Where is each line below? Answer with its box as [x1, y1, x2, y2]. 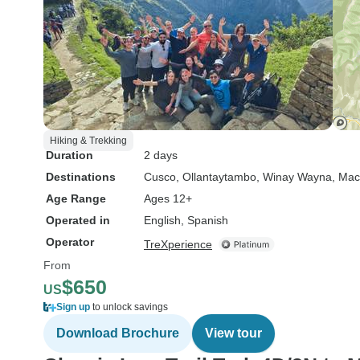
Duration [46, 149, 93, 162]
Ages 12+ [144, 192, 192, 205]
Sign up [56, 301, 90, 313]
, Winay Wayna [256, 170, 332, 183]
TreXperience [144, 238, 212, 251]
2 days [144, 149, 178, 162]
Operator [46, 235, 94, 248]
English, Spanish [144, 214, 228, 227]
